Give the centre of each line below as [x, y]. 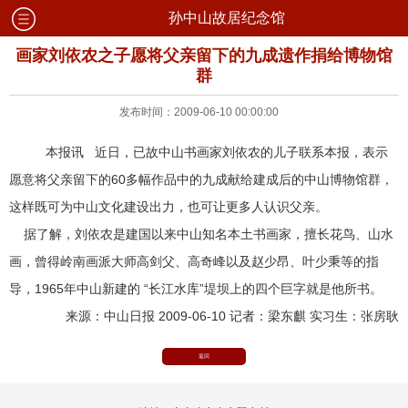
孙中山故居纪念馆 [227, 18]
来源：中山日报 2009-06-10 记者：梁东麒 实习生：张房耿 [232, 316]
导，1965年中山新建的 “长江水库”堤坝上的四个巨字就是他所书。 [198, 289]
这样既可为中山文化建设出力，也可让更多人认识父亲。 [168, 207]
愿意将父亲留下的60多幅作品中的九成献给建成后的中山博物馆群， [201, 179]
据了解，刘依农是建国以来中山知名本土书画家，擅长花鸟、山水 [201, 234]
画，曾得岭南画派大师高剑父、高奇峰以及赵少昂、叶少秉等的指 [194, 261]
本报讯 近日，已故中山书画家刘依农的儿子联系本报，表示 [209, 152]
